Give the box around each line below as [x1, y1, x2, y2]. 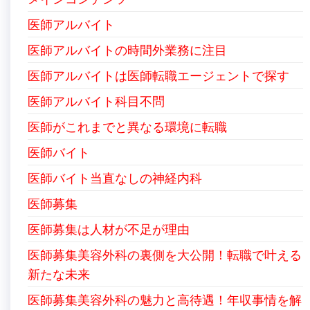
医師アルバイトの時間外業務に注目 [28, 42, 227, 57]
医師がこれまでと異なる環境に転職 [28, 119, 227, 134]
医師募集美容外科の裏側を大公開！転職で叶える [28, 247, 302, 262]
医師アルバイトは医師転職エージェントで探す [28, 68, 289, 83]
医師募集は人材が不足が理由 [28, 221, 190, 237]
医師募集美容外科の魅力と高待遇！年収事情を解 [28, 292, 302, 307]
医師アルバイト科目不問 [28, 93, 165, 109]
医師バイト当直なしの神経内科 [28, 170, 202, 185]
